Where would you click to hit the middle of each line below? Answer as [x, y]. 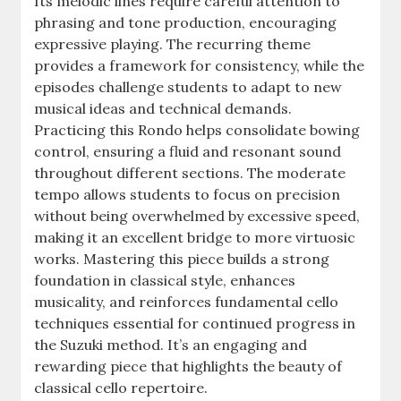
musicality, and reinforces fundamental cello [187, 301]
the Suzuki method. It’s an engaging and [171, 344]
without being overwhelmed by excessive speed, [197, 215]
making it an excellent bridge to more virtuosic [195, 237]
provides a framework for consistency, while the [200, 65]
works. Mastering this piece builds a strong [182, 258]
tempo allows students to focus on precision [188, 194]
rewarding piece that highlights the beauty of [188, 366]
